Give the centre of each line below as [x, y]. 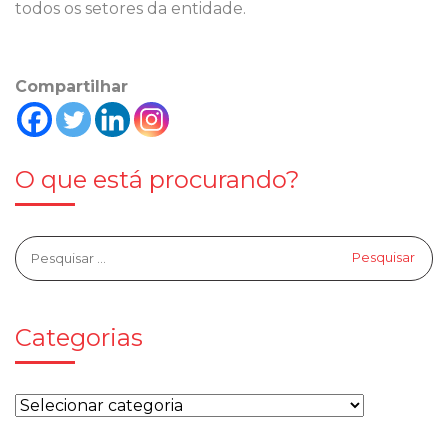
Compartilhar [71, 87]
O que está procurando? [157, 180]
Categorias [79, 338]
